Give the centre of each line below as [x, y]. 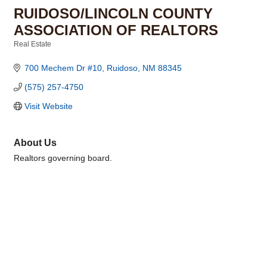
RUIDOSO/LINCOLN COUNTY [113, 13]
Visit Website [48, 106]
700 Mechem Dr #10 [63, 68]
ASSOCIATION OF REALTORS [116, 30]
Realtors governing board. [63, 158]
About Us [35, 142]
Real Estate [32, 44]
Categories [32, 52]
